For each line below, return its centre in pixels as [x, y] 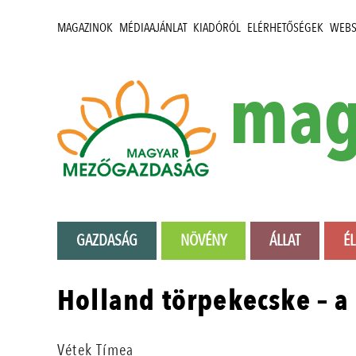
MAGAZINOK [85, 28]
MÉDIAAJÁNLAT [153, 28]
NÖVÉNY [203, 241]
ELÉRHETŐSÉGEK [285, 28]
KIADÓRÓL [217, 28]
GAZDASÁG [107, 241]
